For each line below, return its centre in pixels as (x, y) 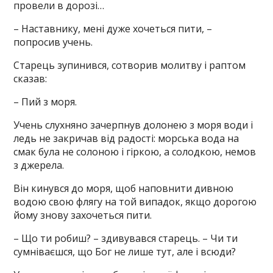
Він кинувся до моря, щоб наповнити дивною (124, 188)
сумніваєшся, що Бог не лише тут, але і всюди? (125, 251)
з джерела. (39, 165)
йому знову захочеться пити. (83, 215)
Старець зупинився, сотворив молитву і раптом (130, 65)
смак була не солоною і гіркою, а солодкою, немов (135, 151)
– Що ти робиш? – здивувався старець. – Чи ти (126, 238)
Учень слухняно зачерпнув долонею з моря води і (133, 125)
